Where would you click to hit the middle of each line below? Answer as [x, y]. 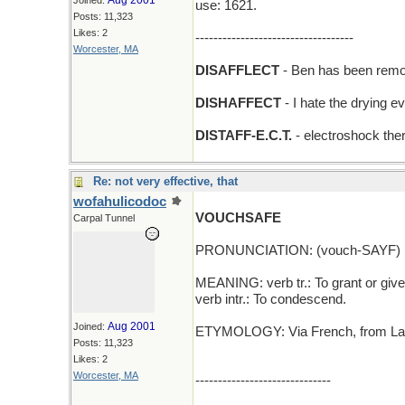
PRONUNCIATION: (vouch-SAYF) [298, 250]
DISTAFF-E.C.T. [244, 136]
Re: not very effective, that [165, 181]
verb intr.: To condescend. [271, 299]
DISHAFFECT [238, 103]
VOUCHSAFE [238, 218]
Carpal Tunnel [104, 218]
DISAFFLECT [237, 71]
